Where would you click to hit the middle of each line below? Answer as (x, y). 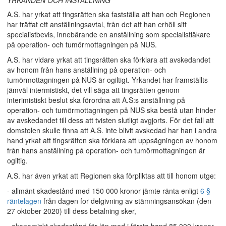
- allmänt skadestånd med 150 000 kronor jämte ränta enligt (104, 191)
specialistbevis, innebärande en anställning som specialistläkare (109, 34)
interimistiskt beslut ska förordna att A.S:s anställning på (96, 100)
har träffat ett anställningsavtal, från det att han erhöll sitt (97, 24)
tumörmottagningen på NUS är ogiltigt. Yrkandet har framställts (107, 80)
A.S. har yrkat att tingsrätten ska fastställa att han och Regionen (109, 14)
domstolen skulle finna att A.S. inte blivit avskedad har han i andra (112, 130)
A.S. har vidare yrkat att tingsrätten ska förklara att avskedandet (109, 60)
